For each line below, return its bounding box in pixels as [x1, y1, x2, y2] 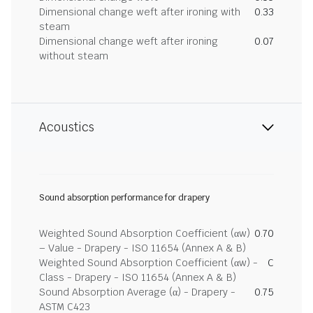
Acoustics [39, 119, 94, 135]
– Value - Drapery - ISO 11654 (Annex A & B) [39, 242, 246, 254]
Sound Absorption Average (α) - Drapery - [39, 286, 235, 298]
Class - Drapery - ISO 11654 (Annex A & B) [39, 271, 236, 284]
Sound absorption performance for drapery [39, 192, 210, 203]
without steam [39, 50, 108, 62]
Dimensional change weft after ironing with [39, 6, 240, 18]
